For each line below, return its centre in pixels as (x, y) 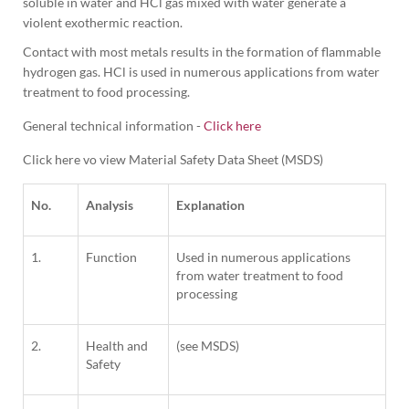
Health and (117, 346)
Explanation (210, 205)
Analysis (110, 205)
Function (111, 257)
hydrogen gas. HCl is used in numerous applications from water (201, 72)
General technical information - (113, 126)
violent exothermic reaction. (103, 23)
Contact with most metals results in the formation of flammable (202, 52)
